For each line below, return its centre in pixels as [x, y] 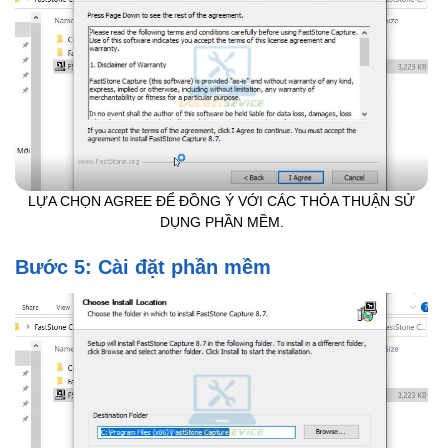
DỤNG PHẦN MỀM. [221, 223]
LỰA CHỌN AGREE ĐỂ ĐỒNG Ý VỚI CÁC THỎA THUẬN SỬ [221, 202]
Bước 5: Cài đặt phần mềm [143, 266]
